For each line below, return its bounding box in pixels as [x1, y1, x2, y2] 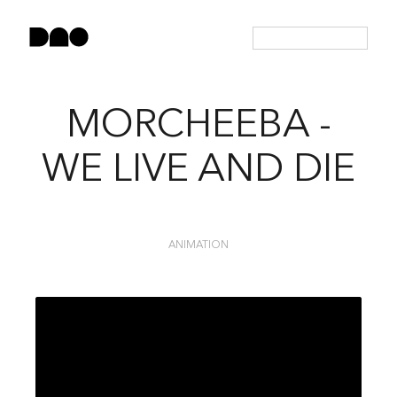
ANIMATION [168, 240, 229, 251]
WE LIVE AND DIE [42, 152, 355, 191]
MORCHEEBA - [66, 107, 331, 146]
